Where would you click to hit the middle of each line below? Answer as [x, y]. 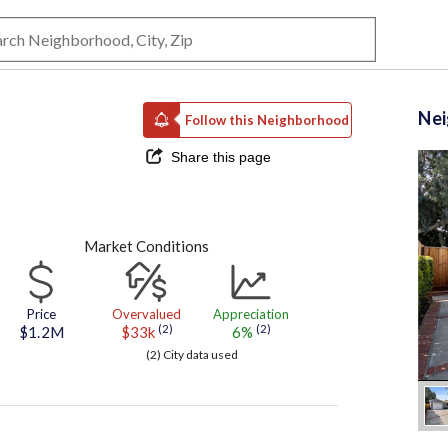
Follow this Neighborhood [267, 119]
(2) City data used [192, 355]
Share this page [221, 156]
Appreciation [250, 314]
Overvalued [146, 314]
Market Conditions [146, 246]
